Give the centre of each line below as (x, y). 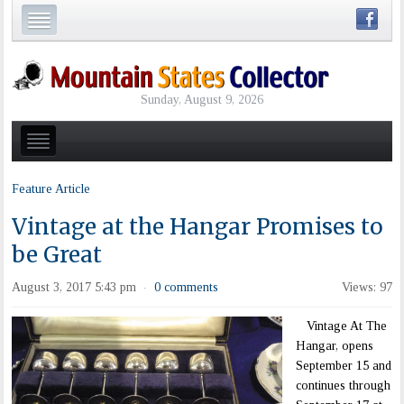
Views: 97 (367, 288)
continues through (344, 386)
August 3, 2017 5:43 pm (74, 288)
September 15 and (344, 366)
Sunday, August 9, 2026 (202, 99)
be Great (57, 255)
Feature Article (51, 189)
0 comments (187, 288)
